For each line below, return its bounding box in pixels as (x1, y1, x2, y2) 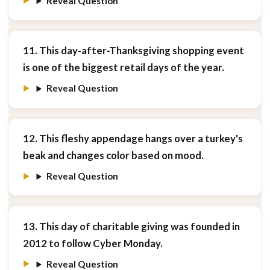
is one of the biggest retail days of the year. (22, 60, 224, 74)
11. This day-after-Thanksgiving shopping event (22, 43, 244, 57)
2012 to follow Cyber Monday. (22, 236, 163, 250)
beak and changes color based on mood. (22, 148, 204, 162)
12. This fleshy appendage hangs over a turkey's (22, 131, 243, 145)
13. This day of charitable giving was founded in (22, 219, 240, 233)
